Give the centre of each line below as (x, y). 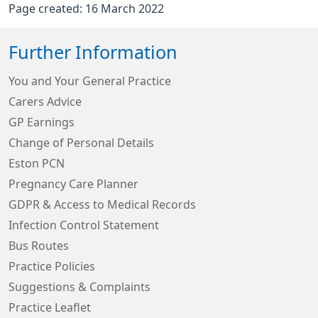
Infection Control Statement (84, 225)
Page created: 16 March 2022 (86, 9)
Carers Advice (45, 102)
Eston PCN (37, 163)
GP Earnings (42, 122)
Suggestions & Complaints (79, 287)
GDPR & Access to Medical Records (102, 204)
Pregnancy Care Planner (73, 184)
